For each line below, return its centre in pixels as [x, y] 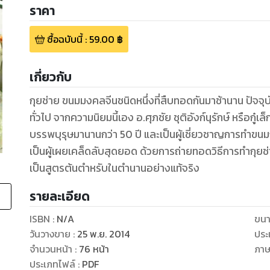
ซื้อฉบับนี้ [64, 39]
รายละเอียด [59, 196]
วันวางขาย [50, 234]
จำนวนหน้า [51, 249]
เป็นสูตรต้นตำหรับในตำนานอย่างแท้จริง [114, 168]
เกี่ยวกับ [50, 77]
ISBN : [43, 219]
